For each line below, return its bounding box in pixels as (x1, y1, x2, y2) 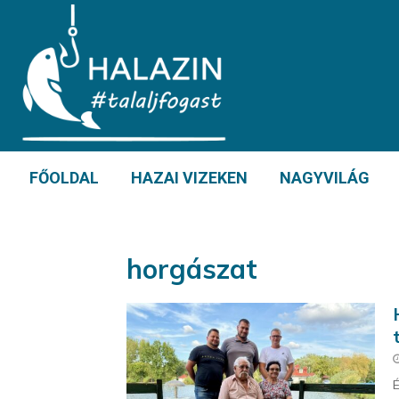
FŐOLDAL (29, 168, 99, 187)
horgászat (126, 252, 257, 286)
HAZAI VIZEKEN (131, 168, 248, 187)
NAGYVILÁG (280, 168, 370, 187)
